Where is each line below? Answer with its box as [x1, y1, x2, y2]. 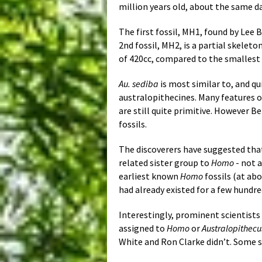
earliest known [119, 170, 180, 182]
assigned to [119, 222, 167, 235]
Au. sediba [119, 78, 158, 90]
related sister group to [119, 157, 211, 169]
